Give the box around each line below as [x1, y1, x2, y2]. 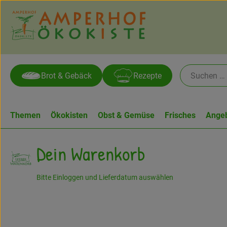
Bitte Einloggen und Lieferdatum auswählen [36, 173, 173, 182]
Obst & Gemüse [98, 110, 155, 120]
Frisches [165, 110, 196, 120]
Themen [10, 110, 41, 120]
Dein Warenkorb [36, 141, 145, 167]
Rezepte [133, 70, 162, 81]
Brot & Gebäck [41, 70, 92, 81]
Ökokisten [51, 110, 88, 120]
